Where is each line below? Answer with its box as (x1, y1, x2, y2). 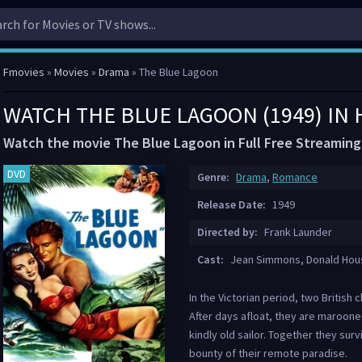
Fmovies (3, 65, 44, 79)
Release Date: (197, 197, 266, 212)
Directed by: (197, 225, 258, 239)
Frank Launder (262, 225, 332, 239)
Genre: (197, 170, 229, 184)
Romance (272, 170, 318, 184)
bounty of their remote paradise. (189, 346, 347, 360)
